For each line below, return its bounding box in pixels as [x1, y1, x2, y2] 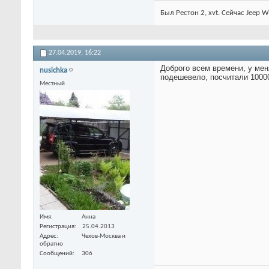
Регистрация [40, 223, 74, 230]
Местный [40, 80, 65, 88]
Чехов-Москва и [82, 232, 125, 240]
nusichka [40, 67, 67, 75]
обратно [40, 240, 63, 247]
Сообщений [40, 250, 73, 257]
